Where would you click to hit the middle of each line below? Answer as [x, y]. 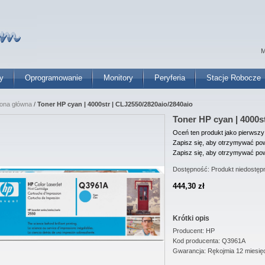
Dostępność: [192, 169]
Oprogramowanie [54, 78]
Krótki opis [191, 218]
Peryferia [170, 78]
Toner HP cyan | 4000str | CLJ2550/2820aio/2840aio [115, 104]
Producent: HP [194, 231]
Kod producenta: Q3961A [209, 241]
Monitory [118, 78]
